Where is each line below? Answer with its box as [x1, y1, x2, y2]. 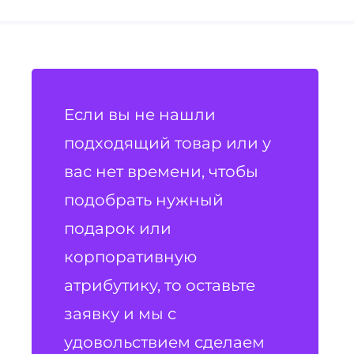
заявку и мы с [63, 303, 176, 324]
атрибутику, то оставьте [63, 275, 255, 296]
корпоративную [63, 247, 197, 267]
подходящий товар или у [63, 133, 271, 153]
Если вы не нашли [63, 104, 216, 125]
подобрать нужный [63, 190, 224, 210]
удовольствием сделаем [63, 332, 265, 352]
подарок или [63, 218, 171, 239]
